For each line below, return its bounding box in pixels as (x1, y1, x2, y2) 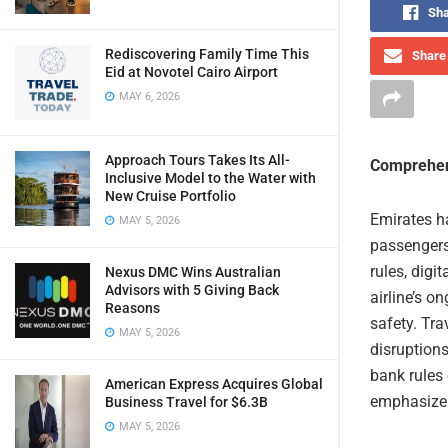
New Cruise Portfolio (105, 188, 236, 204)
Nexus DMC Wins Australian (105, 264, 281, 280)
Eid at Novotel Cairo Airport (105, 64, 278, 80)
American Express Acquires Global (105, 376, 323, 392)
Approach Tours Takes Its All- (105, 152, 290, 168)
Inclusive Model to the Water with (105, 170, 316, 186)
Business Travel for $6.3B (105, 394, 268, 410)
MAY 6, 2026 (116, 90, 180, 103)
